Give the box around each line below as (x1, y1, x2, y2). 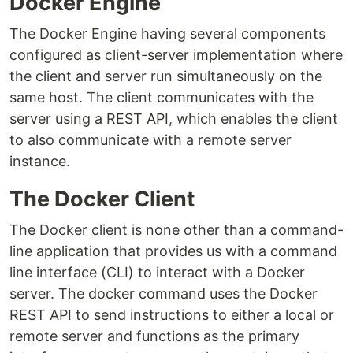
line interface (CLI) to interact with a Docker (9, 264, 305, 281)
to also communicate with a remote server (9, 132, 292, 149)
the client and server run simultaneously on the (9, 68, 322, 85)
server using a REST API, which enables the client (9, 110, 338, 128)
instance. (9, 153, 70, 170)
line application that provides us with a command (9, 243, 337, 260)
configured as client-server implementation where (9, 46, 343, 64)
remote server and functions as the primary (9, 328, 299, 345)
